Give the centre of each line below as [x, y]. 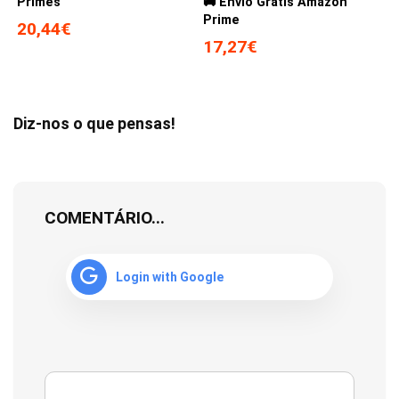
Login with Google [170, 277]
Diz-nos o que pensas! [94, 124]
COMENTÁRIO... [105, 218]
